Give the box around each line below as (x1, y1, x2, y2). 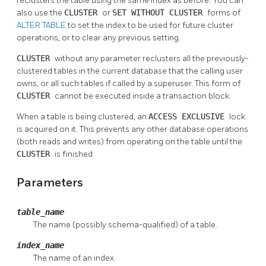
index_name (17, 240, 64, 250)
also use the (17, 8, 64, 18)
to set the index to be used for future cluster (68, 20, 233, 31)
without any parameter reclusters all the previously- (55, 53, 249, 64)
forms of (207, 8, 240, 18)
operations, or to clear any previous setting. (17, 33, 180, 43)
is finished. (55, 149, 94, 160)
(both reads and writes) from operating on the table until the (17, 137, 242, 147)
